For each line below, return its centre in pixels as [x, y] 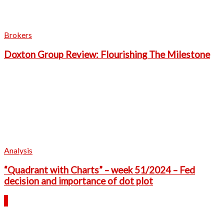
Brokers [18, 35]
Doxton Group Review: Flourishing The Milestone [107, 54]
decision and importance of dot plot [78, 181]
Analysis [18, 150]
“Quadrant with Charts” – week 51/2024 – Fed [99, 170]
